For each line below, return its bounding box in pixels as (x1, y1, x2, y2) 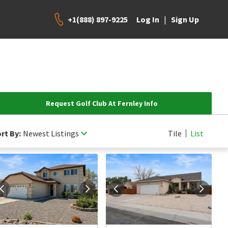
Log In (136, 14, 159, 24)
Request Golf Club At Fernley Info (46, 99, 158, 108)
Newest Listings (23, 128, 79, 138)
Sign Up (171, 14, 199, 24)
